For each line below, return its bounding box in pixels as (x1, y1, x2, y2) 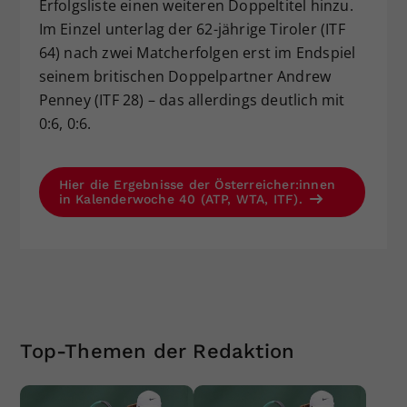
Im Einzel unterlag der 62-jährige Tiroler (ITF (38, 18, 345, 39)
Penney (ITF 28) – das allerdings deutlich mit (38, 89, 345, 110)
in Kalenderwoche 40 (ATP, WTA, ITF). (58, 191, 307, 206)
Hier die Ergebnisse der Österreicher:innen (58, 176, 335, 192)
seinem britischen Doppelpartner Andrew (38, 65, 332, 86)
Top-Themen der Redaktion (20, 339, 295, 362)
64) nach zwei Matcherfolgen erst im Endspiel (38, 42, 356, 63)
